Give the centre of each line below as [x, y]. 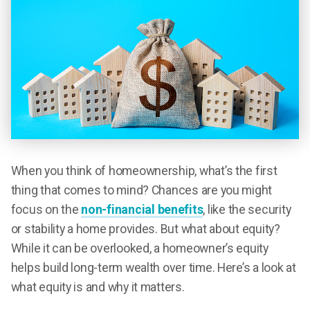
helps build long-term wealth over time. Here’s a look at [153, 267]
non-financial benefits [142, 209]
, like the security [247, 209]
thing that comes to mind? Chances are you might [142, 190]
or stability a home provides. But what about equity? [145, 229]
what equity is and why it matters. [98, 287]
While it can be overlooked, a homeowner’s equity [139, 248]
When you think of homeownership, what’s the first [144, 171]
